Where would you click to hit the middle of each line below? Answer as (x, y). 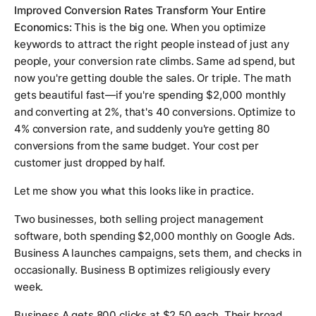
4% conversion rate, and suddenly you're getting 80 (142, 129)
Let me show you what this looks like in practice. (134, 191)
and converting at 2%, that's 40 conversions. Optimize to (155, 112)
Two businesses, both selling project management (139, 219)
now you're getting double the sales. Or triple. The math (153, 78)
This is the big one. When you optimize (169, 28)
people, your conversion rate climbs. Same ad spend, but (155, 61)
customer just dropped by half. (90, 163)
